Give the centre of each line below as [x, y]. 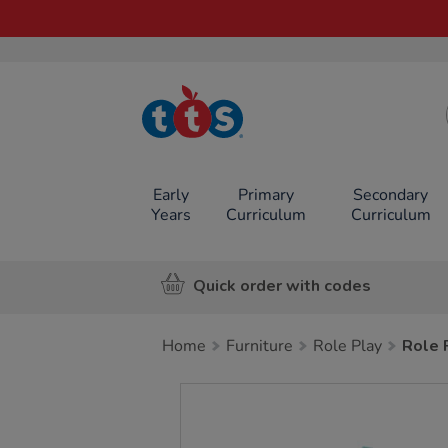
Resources [211, 137]
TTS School [211, 122]
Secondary [391, 195]
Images [214, 394]
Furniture [259, 346]
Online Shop [211, 152]
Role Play [347, 346]
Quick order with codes [282, 285]
